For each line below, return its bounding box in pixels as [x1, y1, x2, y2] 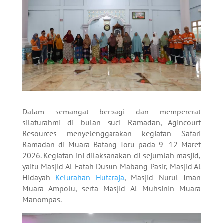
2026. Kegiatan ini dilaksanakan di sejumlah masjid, [22, 150, 201, 160]
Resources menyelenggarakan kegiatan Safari [22, 128, 201, 138]
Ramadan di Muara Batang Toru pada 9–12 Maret [22, 139, 201, 149]
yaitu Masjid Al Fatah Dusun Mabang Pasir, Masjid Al [22, 161, 201, 171]
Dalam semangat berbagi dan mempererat [22, 106, 201, 116]
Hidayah [22, 172, 56, 182]
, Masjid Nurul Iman [124, 172, 201, 182]
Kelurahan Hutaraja [55, 172, 124, 182]
